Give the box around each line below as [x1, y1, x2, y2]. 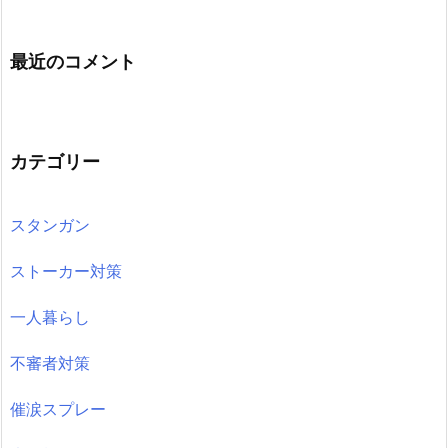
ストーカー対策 [10, 260, 122, 281]
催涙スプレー [10, 398, 106, 419]
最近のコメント [10, 50, 136, 72]
